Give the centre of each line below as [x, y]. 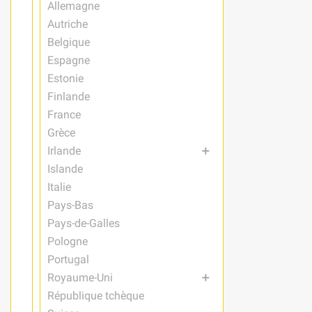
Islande [65, 169]
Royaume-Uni [80, 277]
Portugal [68, 259]
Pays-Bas [70, 205]
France [64, 114]
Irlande [64, 150]
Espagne [69, 60]
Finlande [69, 96]
